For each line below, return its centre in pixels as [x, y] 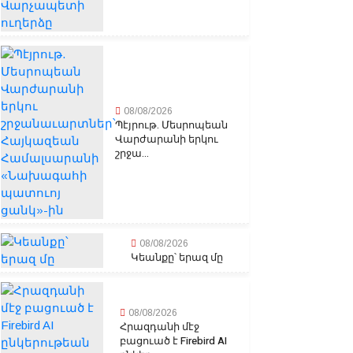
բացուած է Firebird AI [174, 341]
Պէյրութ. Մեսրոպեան [171, 125]
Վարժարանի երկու [167, 139]
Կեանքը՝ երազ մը [177, 258]
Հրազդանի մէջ [160, 327]
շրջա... [132, 154]
